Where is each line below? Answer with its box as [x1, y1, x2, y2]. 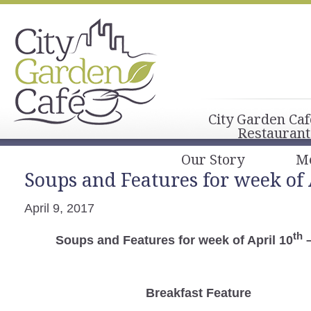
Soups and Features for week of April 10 [55, 233, 293, 247]
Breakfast [146, 285, 203, 300]
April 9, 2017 [24, 201, 94, 215]
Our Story [181, 150, 244, 169]
